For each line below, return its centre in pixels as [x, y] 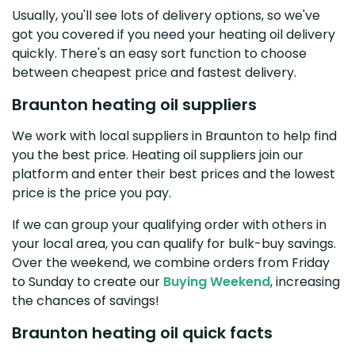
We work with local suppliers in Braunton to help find [174, 136]
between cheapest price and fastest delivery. [154, 72]
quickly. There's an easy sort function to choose [159, 53]
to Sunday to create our [88, 281]
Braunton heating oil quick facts [142, 332]
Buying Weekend [217, 281]
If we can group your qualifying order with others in [169, 224]
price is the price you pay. [92, 193]
